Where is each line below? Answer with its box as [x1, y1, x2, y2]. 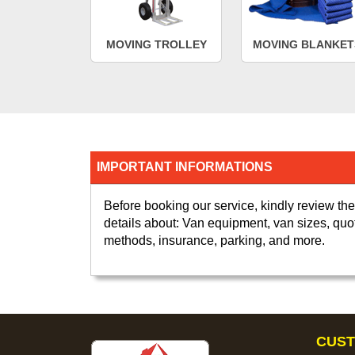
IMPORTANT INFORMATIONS [97, 159, 273, 174]
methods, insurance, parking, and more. [104, 233, 325, 247]
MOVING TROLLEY [105, 37, 207, 51]
